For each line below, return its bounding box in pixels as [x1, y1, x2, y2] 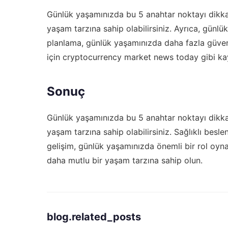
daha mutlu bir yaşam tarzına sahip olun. [47, 155, 203, 165]
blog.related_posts [47, 210, 141, 223]
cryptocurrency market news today [63, 51, 198, 62]
